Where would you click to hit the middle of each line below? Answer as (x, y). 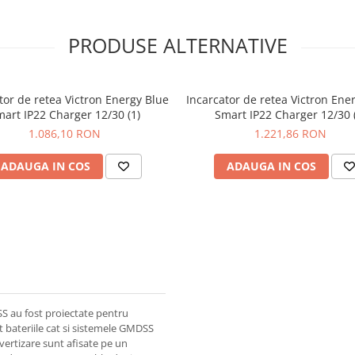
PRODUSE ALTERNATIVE (177, 45)
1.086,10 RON (65, 133)
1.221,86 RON (290, 133)
